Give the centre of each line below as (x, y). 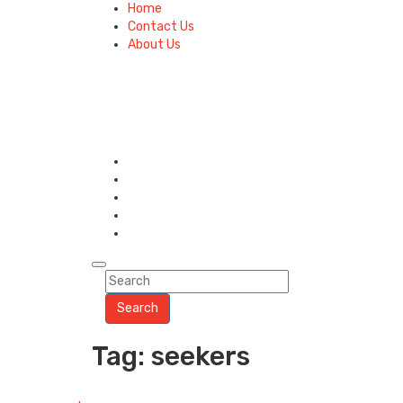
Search (138, 309)
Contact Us (161, 27)
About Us (154, 45)
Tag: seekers (171, 357)
